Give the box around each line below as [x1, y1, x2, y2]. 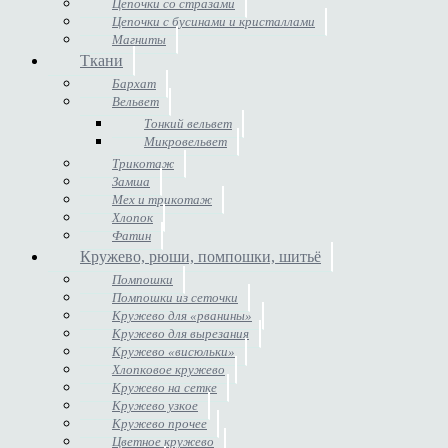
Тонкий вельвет [144, 115, 232, 131]
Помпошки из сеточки [112, 289, 238, 305]
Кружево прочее [112, 415, 207, 431]
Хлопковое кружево [112, 361, 225, 377]
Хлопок [112, 209, 153, 225]
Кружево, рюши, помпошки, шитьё [80, 247, 321, 265]
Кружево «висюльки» [112, 343, 235, 359]
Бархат [112, 75, 156, 91]
